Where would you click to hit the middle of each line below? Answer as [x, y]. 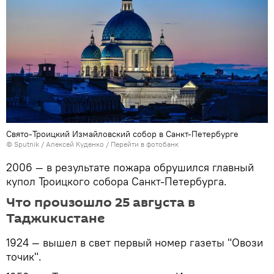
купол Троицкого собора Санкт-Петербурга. [117, 181]
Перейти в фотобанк [145, 144]
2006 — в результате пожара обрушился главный [130, 167]
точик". [24, 256]
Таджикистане [55, 218]
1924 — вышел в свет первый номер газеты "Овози [135, 242]
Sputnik [28, 144]
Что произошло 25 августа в [101, 202]
